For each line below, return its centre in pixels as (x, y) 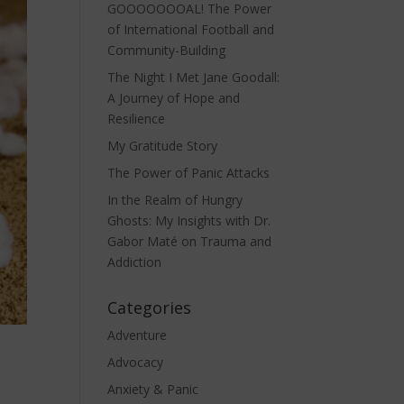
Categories (150, 308)
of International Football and (191, 29)
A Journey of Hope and (174, 98)
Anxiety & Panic (153, 389)
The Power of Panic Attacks (189, 173)
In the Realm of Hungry (175, 200)
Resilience (137, 119)
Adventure (138, 335)
